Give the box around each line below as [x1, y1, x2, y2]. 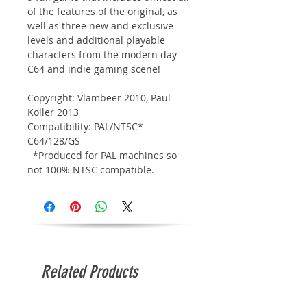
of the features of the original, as [27, 4, 177, 18]
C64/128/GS [27, 134, 83, 147]
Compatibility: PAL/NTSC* [27, 119, 143, 133]
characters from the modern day [27, 47, 177, 61]
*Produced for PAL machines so [27, 148, 177, 162]
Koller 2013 [27, 105, 79, 119]
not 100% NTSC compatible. [27, 162, 154, 176]
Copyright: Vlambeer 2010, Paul [27, 90, 171, 104]
